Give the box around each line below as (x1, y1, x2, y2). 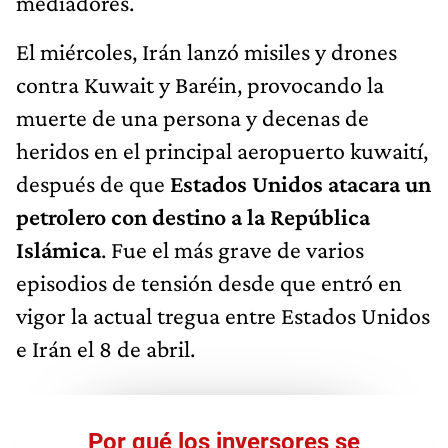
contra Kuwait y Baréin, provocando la (16, 71, 384, 99)
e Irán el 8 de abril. (16, 335, 195, 363)
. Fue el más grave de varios (101, 236, 364, 264)
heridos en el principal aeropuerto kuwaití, (16, 137, 428, 165)
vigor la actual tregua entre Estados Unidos (16, 302, 430, 330)
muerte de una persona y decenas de (16, 104, 369, 132)
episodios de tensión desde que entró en (16, 269, 402, 297)
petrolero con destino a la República (16, 203, 370, 231)
